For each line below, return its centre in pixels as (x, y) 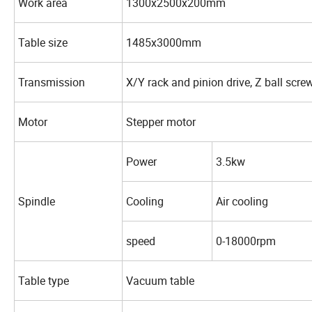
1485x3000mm (164, 43)
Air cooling (243, 202)
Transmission (52, 83)
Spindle (37, 202)
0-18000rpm (246, 241)
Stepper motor (162, 122)
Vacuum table (160, 281)
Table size (44, 43)
